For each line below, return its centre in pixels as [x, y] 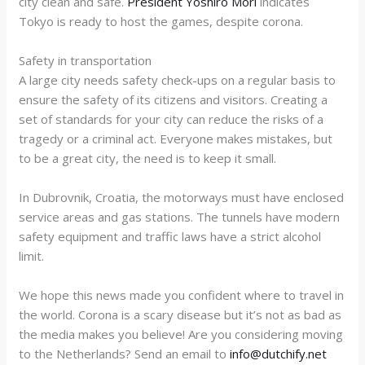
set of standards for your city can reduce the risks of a [172, 119]
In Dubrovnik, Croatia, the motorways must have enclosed [182, 197]
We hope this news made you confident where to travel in [182, 295]
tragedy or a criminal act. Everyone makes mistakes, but [176, 138]
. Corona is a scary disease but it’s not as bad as [207, 314]
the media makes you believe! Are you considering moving [181, 334]
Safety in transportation [86, 60]
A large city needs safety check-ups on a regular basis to [178, 79]
